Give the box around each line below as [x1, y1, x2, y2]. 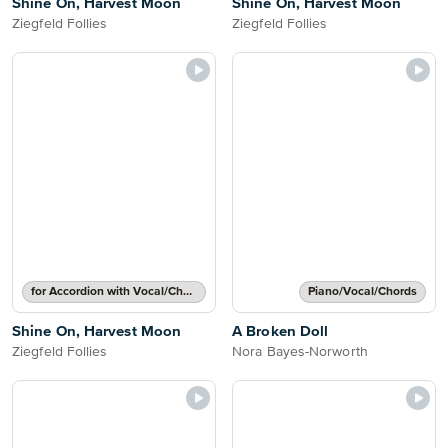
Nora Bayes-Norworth [232, 345, 368, 359]
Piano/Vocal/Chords [308, 286, 417, 298]
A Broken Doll [232, 324, 329, 339]
